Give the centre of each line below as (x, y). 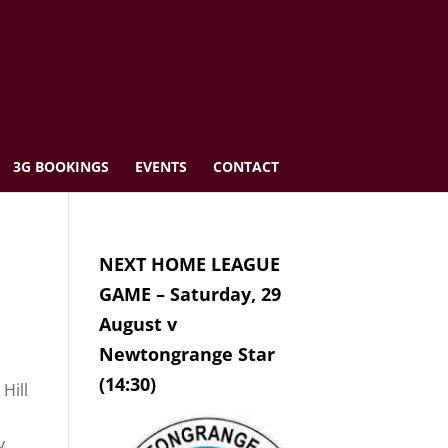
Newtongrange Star (186, 354)
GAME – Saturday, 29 (189, 294)
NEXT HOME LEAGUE (189, 264)
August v (137, 324)
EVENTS (160, 166)
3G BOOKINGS (60, 166)
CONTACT (245, 166)
